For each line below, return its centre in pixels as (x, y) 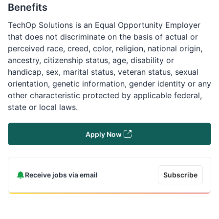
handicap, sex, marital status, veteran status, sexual (103, 72)
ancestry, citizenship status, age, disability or (91, 60)
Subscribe (180, 175)
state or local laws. (44, 107)
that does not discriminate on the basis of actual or (103, 37)
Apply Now (104, 134)
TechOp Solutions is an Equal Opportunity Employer (104, 25)
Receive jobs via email (61, 175)
